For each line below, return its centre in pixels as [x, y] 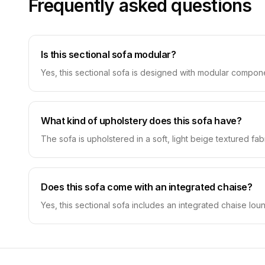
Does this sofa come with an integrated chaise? [147, 187]
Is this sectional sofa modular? [109, 54]
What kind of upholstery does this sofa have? [141, 121]
